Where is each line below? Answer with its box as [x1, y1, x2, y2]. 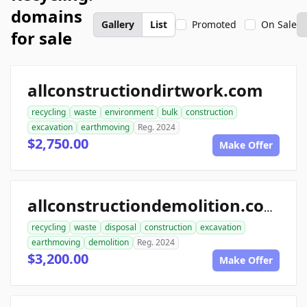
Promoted [192, 18, 236, 31]
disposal [105, 221, 136, 233]
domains [11, 5, 82, 27]
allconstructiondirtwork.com [27, 79, 263, 101]
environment [105, 106, 153, 118]
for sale [11, 27, 72, 49]
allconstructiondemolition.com [264, 200, 273, 215]
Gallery [101, 18, 134, 31]
